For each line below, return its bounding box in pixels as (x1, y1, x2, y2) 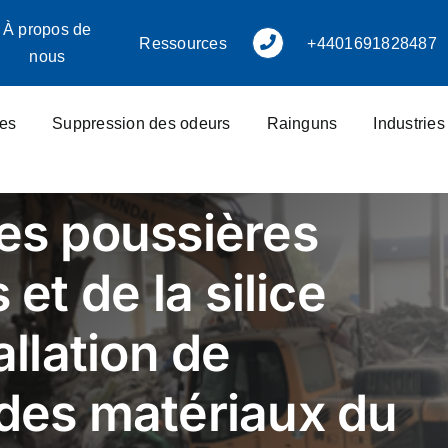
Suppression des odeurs (52, 115, 231, 133)
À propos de (2, 21, 92, 38)
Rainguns (266, 115, 338, 133)
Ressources (139, 34, 227, 52)
